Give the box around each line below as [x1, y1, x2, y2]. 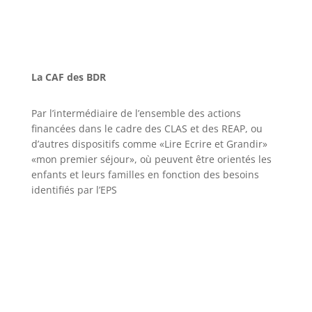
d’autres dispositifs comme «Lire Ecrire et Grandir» [31, 137, 267, 151]
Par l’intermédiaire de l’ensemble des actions [31, 107, 241, 120]
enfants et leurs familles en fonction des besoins [31, 168, 259, 182]
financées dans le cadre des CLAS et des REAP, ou [31, 122, 263, 136]
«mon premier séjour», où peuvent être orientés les [31, 153, 272, 166]
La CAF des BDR [31, 70, 106, 84]
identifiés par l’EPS [31, 183, 117, 197]
